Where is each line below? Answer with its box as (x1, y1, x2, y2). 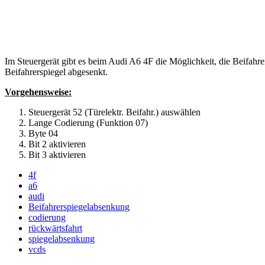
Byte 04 (28, 128, 58, 138)
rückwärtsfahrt (28, 222, 82, 233)
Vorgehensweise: (5, 86, 72, 97)
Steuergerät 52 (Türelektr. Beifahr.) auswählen (28, 106, 201, 117)
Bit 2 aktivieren (28, 138, 86, 149)
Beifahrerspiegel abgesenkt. (5, 66, 108, 77)
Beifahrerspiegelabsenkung (28, 201, 130, 212)
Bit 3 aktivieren (28, 149, 86, 160)
